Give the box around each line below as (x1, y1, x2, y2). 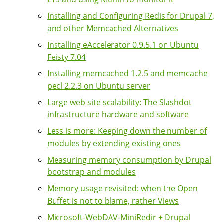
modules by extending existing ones (47, 138, 181, 149)
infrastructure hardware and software (47, 109, 189, 120)
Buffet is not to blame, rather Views (47, 195, 179, 207)
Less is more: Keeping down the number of (47, 125, 207, 137)
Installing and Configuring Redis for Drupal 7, (47, 10, 214, 22)
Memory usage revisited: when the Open (47, 183, 198, 194)
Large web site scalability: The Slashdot (47, 97, 192, 108)
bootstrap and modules (47, 166, 136, 178)
